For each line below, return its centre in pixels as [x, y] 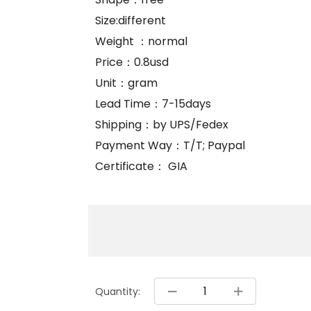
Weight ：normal [141, 42]
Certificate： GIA [147, 167]
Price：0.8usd [132, 62]
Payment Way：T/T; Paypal [170, 146]
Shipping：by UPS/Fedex [162, 125]
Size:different [131, 21]
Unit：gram [126, 83]
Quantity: [118, 291]
